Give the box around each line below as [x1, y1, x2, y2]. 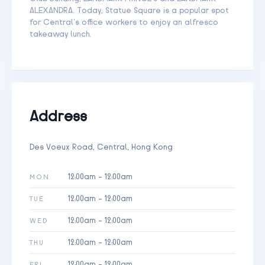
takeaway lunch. [30, 29, 91, 39]
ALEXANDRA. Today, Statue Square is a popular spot [30, 5, 229, 15]
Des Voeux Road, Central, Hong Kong [30, 142, 173, 152]
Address [30, 107, 87, 125]
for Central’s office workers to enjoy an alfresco [30, 17, 218, 27]
